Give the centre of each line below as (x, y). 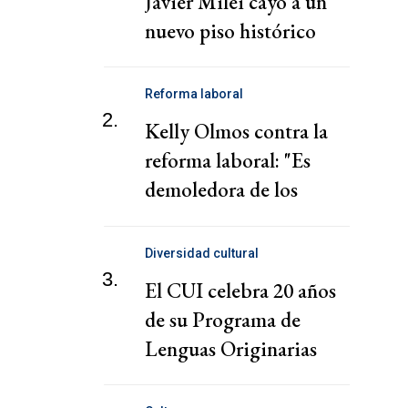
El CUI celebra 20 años (240, 290)
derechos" (186, 219)
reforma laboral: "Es (228, 161)
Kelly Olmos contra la (236, 132)
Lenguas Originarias (231, 348)
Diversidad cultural (202, 253)
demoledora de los (221, 190)
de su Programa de (223, 319)
